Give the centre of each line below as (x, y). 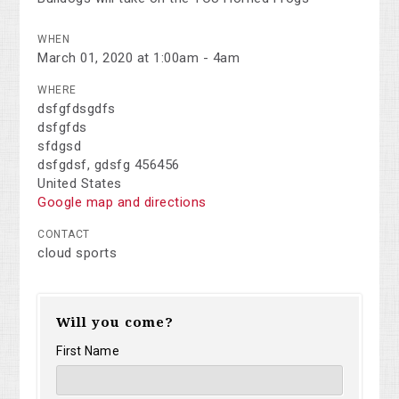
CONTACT (64, 235)
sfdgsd (60, 147)
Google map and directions (122, 203)
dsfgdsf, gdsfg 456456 (109, 165)
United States (80, 184)
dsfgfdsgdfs (77, 109)
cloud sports (77, 253)
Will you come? (115, 323)
